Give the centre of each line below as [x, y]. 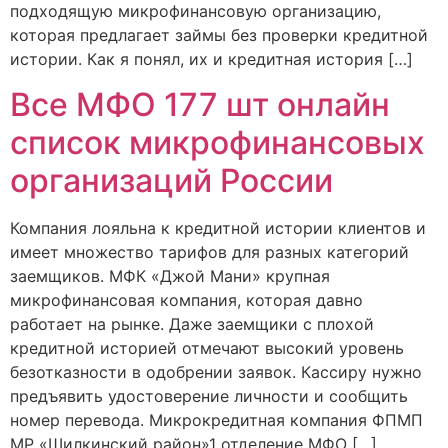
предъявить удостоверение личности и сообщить [209, 395]
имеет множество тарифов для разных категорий [209, 251]
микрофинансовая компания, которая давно [186, 299]
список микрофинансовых [217, 142]
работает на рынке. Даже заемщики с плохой [192, 323]
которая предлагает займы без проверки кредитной [219, 35]
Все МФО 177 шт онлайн [200, 104]
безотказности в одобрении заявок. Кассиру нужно [216, 371]
